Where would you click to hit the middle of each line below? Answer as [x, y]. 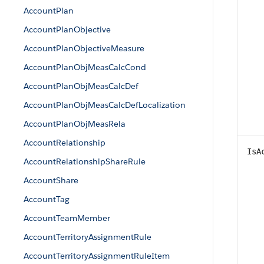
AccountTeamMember [67, 218]
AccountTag [47, 199]
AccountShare [51, 180]
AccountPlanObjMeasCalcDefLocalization [105, 105]
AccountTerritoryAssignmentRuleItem [97, 256]
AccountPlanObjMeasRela [75, 124]
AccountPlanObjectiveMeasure [84, 48]
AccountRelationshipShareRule [85, 161]
